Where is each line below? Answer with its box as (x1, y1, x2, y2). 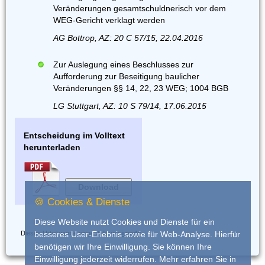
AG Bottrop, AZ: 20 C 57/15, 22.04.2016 (53, 33, 203, 43)
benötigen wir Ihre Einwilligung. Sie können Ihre (34, 242, 212, 252)
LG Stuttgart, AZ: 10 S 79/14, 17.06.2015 (53, 101, 206, 111)
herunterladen (24, 143, 80, 152)
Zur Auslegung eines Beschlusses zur (53, 60, 193, 69)
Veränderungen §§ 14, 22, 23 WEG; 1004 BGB (53, 83, 228, 93)
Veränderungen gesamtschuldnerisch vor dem (53, 4, 226, 13)
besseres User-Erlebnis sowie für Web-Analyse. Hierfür (34, 230, 240, 240)
